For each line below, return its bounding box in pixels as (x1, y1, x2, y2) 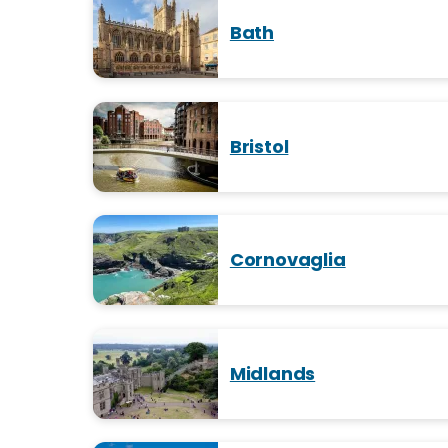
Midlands (229, 360, 316, 386)
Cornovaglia (229, 247, 346, 273)
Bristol (229, 133, 289, 159)
